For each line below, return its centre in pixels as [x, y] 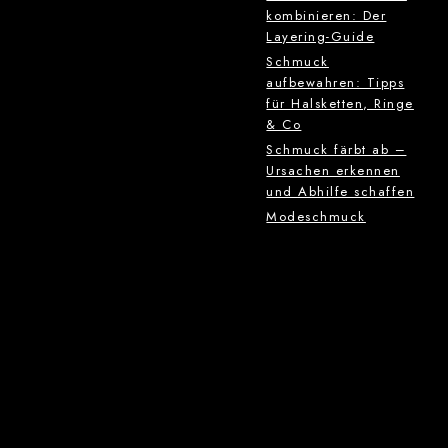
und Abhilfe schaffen [340, 192]
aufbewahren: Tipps [335, 83]
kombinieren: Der [326, 16]
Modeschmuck [316, 217]
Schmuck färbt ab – [336, 150]
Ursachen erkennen [333, 171]
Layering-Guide [320, 37]
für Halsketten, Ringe [340, 104]
